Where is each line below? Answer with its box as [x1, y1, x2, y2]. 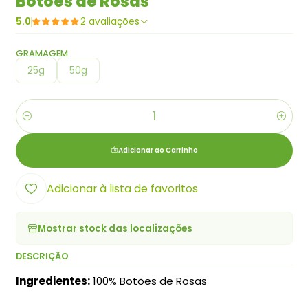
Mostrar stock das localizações [37, 221, 192, 235]
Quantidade [15, 116, 71, 130]
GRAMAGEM [15, 47, 68, 59]
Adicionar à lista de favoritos [46, 180, 198, 197]
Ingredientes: [15, 274, 90, 289]
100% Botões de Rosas [89, 274, 207, 289]
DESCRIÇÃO [15, 250, 69, 263]
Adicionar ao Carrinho [118, 144, 198, 155]
